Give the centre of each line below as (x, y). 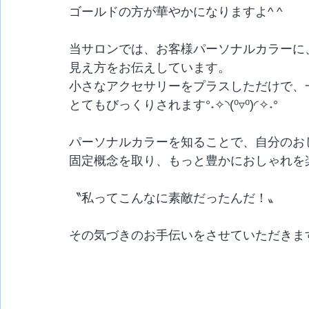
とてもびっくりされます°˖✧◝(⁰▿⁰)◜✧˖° (173, 105)
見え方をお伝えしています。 (150, 68)
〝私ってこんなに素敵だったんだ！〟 (175, 198)
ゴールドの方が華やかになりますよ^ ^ (176, 12)
